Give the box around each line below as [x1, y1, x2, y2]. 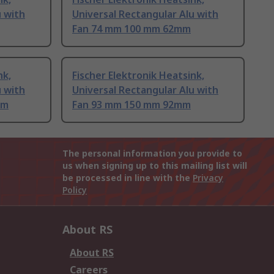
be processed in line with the [62, 172, 193, 184]
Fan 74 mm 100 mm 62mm [72, 22, 191, 36]
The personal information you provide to [62, 147, 242, 160]
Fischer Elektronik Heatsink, [72, 68, 204, 83]
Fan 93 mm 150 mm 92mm [72, 98, 191, 112]
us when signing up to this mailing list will [62, 160, 247, 172]
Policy [62, 184, 87, 196]
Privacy [193, 172, 223, 184]
